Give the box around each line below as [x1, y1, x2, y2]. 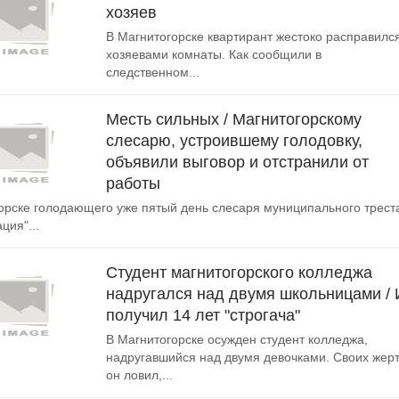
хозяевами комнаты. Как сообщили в [106, 47, 322, 61]
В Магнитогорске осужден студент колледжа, [106, 332, 368, 346]
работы [106, 175, 160, 192]
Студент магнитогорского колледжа [106, 264, 372, 281]
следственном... [106, 65, 199, 79]
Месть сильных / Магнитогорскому [106, 110, 362, 128]
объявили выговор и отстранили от [106, 153, 369, 171]
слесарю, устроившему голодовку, [106, 132, 362, 150]
